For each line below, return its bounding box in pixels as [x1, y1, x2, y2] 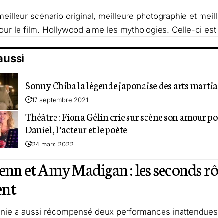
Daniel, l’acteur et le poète [25, 122, 127, 136]
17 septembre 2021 [32, 96, 88, 104]
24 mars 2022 [32, 140, 73, 148]
